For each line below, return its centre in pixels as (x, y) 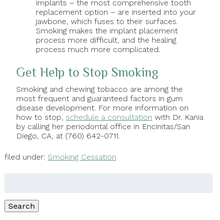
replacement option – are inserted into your (116, 12)
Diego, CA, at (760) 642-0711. (68, 136)
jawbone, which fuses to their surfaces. (107, 22)
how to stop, (41, 117)
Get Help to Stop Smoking (87, 72)
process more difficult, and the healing (106, 40)
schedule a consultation (109, 117)
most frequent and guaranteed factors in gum (99, 99)
